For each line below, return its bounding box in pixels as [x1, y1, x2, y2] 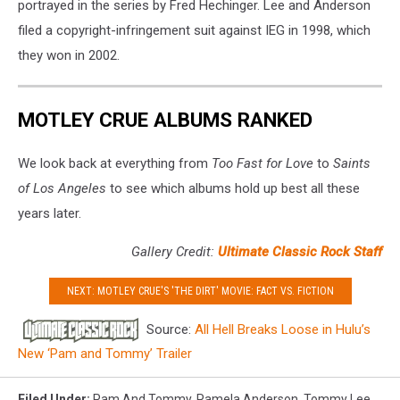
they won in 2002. [18, 47, 120, 63]
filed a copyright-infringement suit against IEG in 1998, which [18, 22, 371, 38]
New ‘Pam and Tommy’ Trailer [18, 346, 192, 362]
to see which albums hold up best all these [106, 180, 360, 197]
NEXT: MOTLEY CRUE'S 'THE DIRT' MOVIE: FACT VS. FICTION [66, 284, 334, 297]
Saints [333, 155, 371, 172]
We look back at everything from [18, 155, 212, 172]
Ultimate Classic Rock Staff [218, 244, 382, 261]
